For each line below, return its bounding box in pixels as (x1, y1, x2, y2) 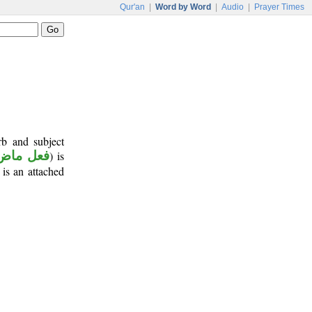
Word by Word (155, 2, 211, 12)
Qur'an (120, 2, 145, 12)
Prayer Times (254, 2, 304, 12)
